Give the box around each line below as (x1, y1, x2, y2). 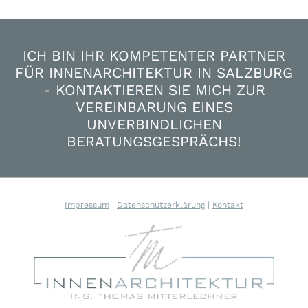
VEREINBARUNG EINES (75, 98, 233, 116)
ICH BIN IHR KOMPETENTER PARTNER (23, 47, 285, 65)
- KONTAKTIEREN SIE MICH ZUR (43, 81, 265, 99)
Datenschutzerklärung (117, 200, 205, 210)
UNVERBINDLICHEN (86, 115, 222, 133)
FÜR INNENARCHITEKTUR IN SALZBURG (15, 64, 293, 82)
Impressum (65, 200, 109, 210)
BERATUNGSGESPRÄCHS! (67, 133, 241, 151)
